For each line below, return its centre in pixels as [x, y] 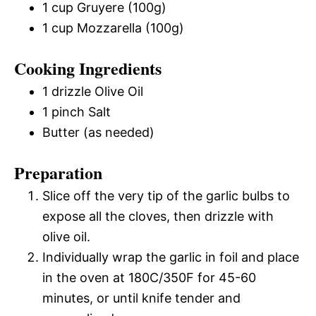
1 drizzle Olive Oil [93, 91]
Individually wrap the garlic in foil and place [171, 257]
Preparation [58, 172]
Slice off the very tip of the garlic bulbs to [166, 195]
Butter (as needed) [98, 132]
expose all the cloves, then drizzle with [158, 216]
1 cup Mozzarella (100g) [113, 28]
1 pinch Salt [77, 111]
